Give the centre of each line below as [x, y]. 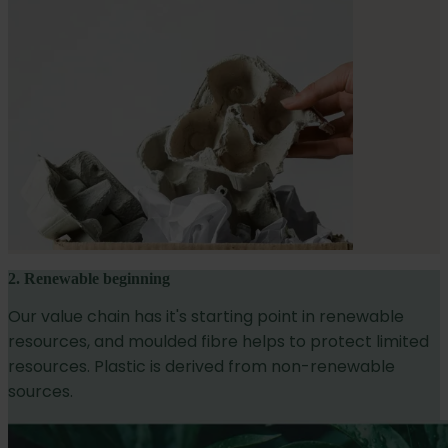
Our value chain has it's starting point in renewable [206, 317]
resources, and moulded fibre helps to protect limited [218, 342]
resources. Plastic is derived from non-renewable [201, 367]
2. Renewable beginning [89, 279]
